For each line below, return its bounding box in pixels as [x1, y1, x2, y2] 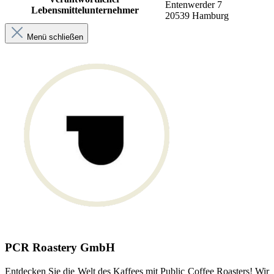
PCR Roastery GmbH [5, 240, 115, 254]
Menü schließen [27, 32, 83, 42]
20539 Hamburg [165, 10, 229, 21]
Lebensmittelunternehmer [31, 5, 139, 16]
